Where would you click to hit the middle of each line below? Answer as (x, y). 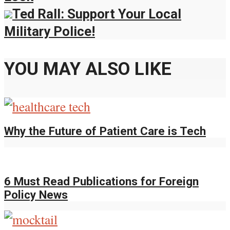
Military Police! (50, 32)
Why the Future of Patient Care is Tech (105, 131)
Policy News (36, 194)
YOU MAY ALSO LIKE (88, 69)
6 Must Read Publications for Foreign (101, 181)
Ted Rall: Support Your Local (97, 14)
